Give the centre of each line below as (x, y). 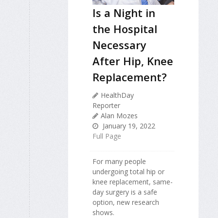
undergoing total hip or (128, 172)
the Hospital (125, 29)
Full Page (107, 136)
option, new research (126, 202)
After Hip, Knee (133, 61)
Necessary (119, 45)
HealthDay (117, 95)
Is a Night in (124, 13)
